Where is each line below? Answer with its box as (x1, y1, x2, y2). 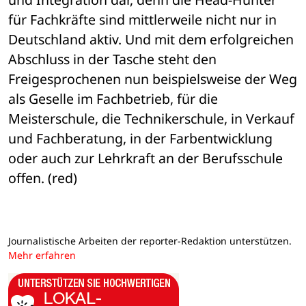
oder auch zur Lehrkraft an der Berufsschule (8, 149, 283, 168)
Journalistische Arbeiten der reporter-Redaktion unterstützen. (8, 234, 292, 248)
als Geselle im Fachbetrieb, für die (8, 89, 218, 109)
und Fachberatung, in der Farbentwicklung (8, 129, 273, 148)
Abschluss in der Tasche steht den (8, 50, 217, 69)
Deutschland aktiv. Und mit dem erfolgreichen (8, 30, 294, 49)
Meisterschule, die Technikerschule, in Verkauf (8, 109, 294, 128)
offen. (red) (8, 169, 77, 188)
